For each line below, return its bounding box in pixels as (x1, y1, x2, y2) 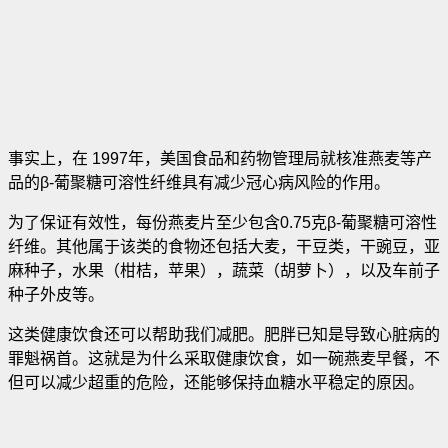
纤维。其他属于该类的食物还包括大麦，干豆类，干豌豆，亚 (8, 237, 440, 255)
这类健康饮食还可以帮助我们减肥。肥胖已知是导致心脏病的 (8, 325, 440, 343)
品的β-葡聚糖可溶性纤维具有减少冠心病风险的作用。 (8, 173, 390, 191)
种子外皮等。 (8, 285, 104, 303)
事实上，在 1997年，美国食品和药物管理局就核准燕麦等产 (8, 149, 432, 167)
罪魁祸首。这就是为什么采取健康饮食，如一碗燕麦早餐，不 (8, 349, 440, 367)
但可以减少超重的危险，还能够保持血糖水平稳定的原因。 (8, 373, 424, 391)
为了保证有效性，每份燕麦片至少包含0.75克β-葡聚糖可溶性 (8, 213, 437, 231)
